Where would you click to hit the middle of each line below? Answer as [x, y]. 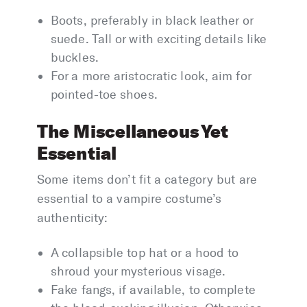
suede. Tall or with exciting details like [159, 39]
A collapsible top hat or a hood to [145, 253]
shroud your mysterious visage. [138, 272]
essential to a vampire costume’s [130, 199]
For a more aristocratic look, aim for [151, 76]
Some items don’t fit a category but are [147, 180]
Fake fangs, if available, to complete [153, 290]
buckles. [75, 58]
